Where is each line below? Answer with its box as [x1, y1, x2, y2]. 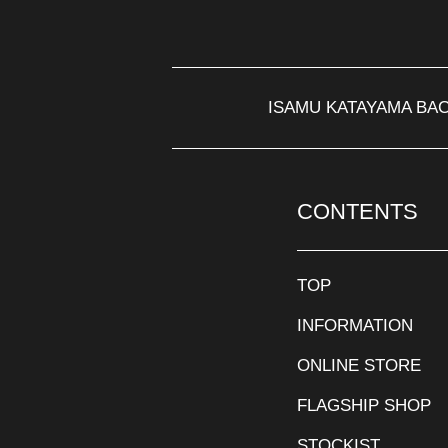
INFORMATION [297, 315, 413, 335]
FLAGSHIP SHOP [297, 395, 431, 415]
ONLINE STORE [297, 355, 421, 375]
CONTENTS [297, 198, 418, 224]
